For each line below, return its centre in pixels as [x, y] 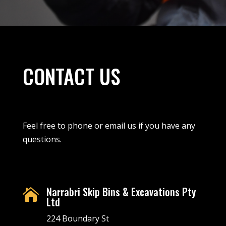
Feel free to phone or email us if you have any [109, 126]
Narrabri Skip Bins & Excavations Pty [121, 192]
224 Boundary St [77, 218]
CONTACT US [71, 76]
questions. [42, 139]
